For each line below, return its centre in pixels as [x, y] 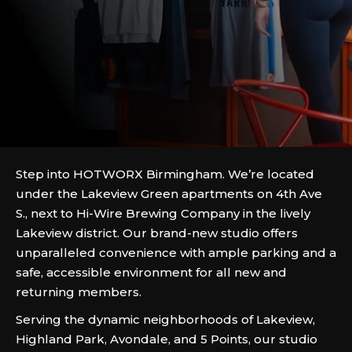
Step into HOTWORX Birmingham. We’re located [165, 174]
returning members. [79, 292]
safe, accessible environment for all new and [151, 272]
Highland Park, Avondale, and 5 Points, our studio [167, 339]
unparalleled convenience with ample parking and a [176, 253]
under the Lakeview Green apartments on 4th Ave [169, 194]
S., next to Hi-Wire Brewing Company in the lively [163, 213]
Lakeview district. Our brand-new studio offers [157, 233]
